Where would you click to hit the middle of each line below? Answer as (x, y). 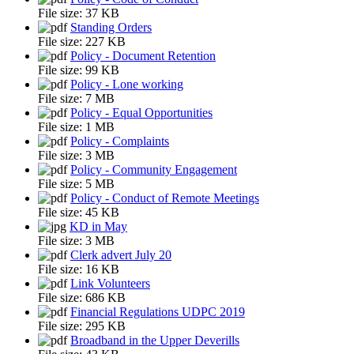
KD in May (98, 226)
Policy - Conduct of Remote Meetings (165, 198)
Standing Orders (111, 27)
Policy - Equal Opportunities (141, 112)
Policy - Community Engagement (154, 169)
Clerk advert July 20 (121, 254)
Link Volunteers (110, 283)
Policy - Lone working (127, 84)
